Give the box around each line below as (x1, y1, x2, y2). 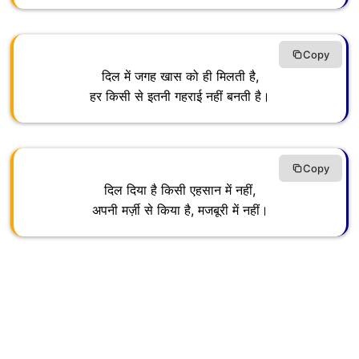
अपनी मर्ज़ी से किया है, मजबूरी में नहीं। (91, 202, 268, 219)
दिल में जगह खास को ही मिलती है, (101, 68, 259, 85)
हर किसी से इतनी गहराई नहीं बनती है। (90, 88, 270, 105)
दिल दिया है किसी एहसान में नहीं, (104, 182, 256, 199)
